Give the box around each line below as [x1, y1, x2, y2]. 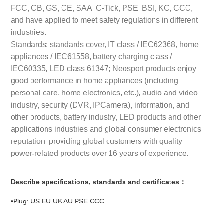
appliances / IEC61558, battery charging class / [11, 51, 172, 61]
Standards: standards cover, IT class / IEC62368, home [11, 39, 199, 48]
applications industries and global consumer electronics [11, 124, 201, 133]
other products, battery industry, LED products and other [11, 112, 201, 121]
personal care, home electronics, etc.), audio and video [11, 88, 198, 97]
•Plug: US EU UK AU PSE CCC [11, 197, 105, 205]
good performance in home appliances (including [11, 76, 179, 85]
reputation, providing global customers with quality [11, 136, 183, 145]
